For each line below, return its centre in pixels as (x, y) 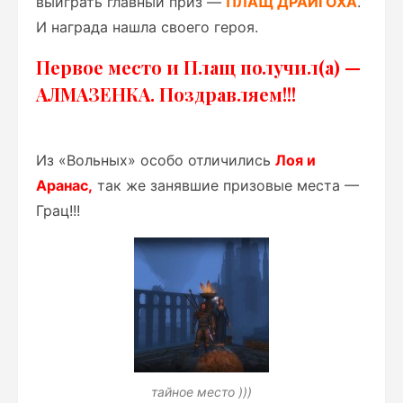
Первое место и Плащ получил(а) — (198, 67)
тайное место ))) (201, 392)
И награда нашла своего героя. (147, 27)
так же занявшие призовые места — (226, 185)
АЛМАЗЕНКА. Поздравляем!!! (166, 94)
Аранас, (64, 185)
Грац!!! (58, 210)
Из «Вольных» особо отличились (156, 160)
